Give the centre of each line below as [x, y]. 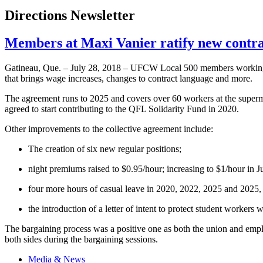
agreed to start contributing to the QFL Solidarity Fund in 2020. [122, 109]
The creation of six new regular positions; [105, 149]
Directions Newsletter [70, 16]
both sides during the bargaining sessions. [81, 240]
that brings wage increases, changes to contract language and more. [129, 79]
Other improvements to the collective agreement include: [109, 129]
